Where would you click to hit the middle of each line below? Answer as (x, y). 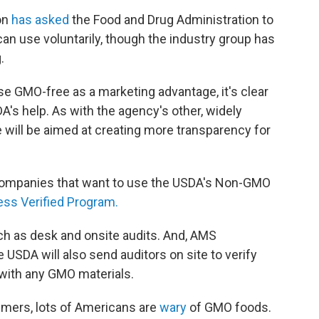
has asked (40, 20)
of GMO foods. (229, 307)
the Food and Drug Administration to (171, 20)
